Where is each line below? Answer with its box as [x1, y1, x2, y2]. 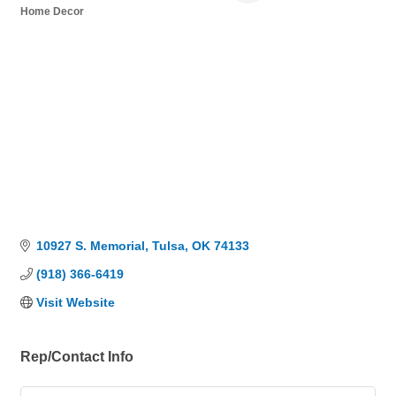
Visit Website [35, 295, 115, 309]
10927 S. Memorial [35, 239, 145, 253]
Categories [19, 17, 75, 29]
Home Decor [20, 4, 84, 18]
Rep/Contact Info [20, 348, 133, 364]
